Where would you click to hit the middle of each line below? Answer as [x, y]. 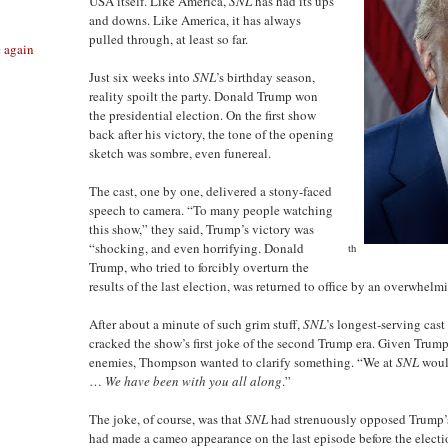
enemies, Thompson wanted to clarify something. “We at [242, 361]
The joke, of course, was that [167, 418]
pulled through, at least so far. [168, 38]
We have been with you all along [193, 380]
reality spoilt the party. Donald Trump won [203, 95]
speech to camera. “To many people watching [211, 209]
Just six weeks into [141, 76]
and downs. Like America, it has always [195, 19]
